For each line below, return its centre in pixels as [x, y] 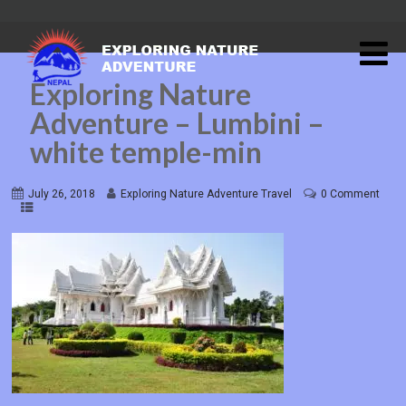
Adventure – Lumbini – [178, 123]
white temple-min [146, 152]
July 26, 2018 [62, 194]
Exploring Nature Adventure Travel [207, 194]
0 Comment [351, 194]
